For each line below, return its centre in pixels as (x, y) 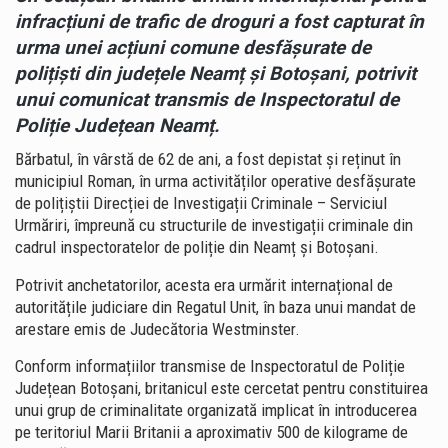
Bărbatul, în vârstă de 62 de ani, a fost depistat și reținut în (208, 159)
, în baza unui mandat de (336, 306)
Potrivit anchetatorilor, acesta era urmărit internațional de (204, 284)
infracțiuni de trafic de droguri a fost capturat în (219, 21)
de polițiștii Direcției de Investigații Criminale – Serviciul (201, 203)
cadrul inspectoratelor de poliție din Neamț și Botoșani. (197, 247)
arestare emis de (72, 328)
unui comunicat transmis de (137, 99)
